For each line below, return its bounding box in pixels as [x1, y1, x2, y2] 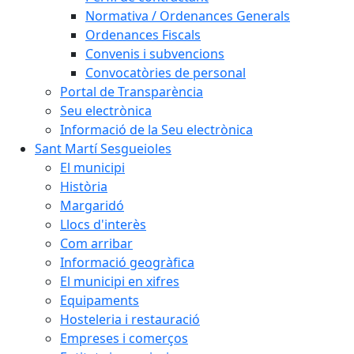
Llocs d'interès [60, 216, 146, 233]
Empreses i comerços [60, 330, 188, 347]
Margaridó [60, 197, 124, 214]
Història [60, 178, 107, 195]
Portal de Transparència [60, 83, 203, 100]
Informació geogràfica [60, 254, 194, 271]
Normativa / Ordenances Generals [85, 7, 290, 24]
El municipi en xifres [60, 273, 179, 290]
